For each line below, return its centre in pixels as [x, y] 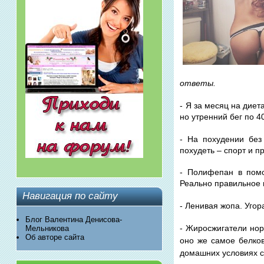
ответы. [198, 83]
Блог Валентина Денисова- [73, 219]
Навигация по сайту [70, 196]
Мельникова [47, 228]
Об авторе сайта [55, 237]
